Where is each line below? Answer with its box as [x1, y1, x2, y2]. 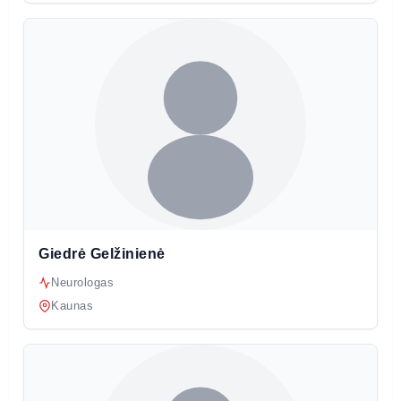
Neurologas [51, 276, 114, 290]
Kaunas [51, 299, 93, 313]
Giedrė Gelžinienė [38, 246, 166, 262]
